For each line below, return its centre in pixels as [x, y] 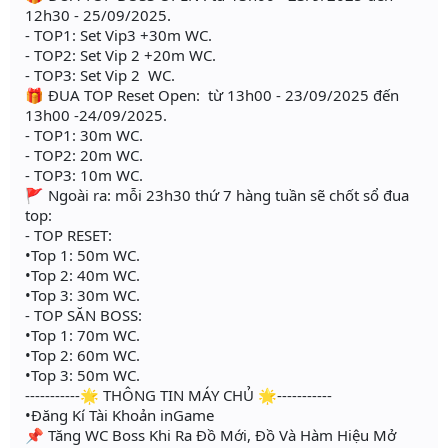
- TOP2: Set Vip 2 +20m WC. [120, 55]
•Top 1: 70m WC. [82, 335]
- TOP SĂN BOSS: [83, 315]
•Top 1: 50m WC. [82, 255]
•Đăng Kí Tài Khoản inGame [119, 415]
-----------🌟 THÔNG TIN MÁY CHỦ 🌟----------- [178, 395]
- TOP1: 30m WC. [84, 135]
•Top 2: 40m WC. [82, 275]
